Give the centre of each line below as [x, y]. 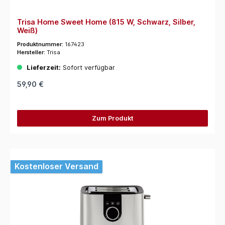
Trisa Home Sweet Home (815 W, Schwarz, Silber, [106, 22]
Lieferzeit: [43, 67]
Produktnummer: [41, 44]
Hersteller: [32, 52]
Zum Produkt [113, 118]
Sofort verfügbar [88, 67]
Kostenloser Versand [57, 166]
